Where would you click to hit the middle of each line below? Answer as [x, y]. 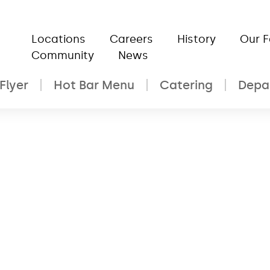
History [196, 39]
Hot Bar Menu [94, 85]
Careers [131, 39]
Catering [186, 85]
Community [63, 55]
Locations [58, 39]
